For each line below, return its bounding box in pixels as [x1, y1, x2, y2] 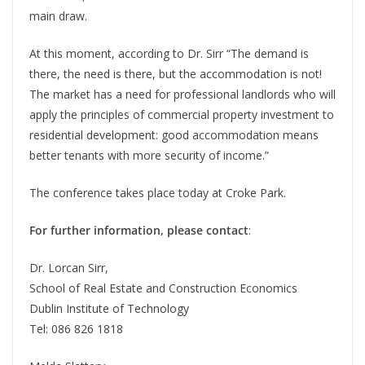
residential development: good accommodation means [29, 127, 319, 143]
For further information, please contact [29, 222, 248, 239]
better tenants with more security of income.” [29, 147, 269, 164]
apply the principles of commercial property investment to [29, 107, 334, 123]
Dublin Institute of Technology [29, 301, 189, 317]
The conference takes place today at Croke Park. [29, 185, 286, 201]
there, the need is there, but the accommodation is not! [29, 66, 325, 82]
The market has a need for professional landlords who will [29, 86, 336, 103]
